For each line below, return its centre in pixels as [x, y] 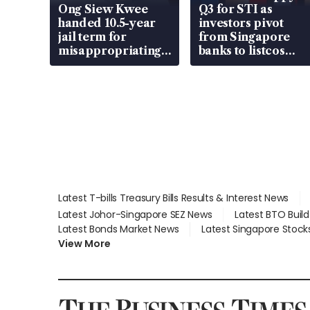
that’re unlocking [247, 65]
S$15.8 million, [99, 65]
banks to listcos [241, 51]
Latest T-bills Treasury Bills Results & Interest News [174, 198]
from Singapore [244, 37]
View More [84, 244]
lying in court [97, 79]
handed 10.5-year [107, 23]
